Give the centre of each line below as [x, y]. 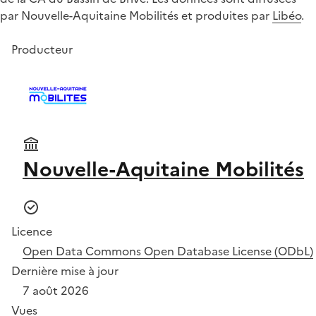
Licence [32, 231]
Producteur [42, 49]
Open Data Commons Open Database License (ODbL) [168, 251]
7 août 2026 [56, 290]
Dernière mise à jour [65, 271]
